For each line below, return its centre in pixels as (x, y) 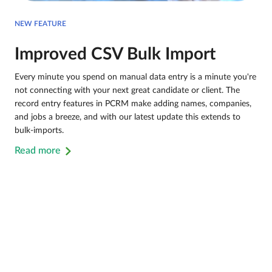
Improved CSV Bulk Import (115, 54)
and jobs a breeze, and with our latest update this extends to (127, 117)
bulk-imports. (39, 131)
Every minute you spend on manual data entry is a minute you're (135, 77)
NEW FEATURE (40, 24)
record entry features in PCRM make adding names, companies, (133, 104)
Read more (38, 151)
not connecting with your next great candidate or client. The (127, 91)
